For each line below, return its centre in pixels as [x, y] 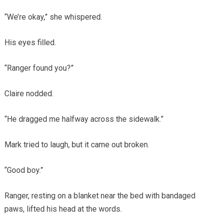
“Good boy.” [24, 170]
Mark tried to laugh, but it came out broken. [77, 144]
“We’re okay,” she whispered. [53, 17]
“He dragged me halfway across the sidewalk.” [84, 119]
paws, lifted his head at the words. [63, 209]
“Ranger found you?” [39, 68]
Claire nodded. [29, 93]
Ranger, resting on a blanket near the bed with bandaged [100, 195]
